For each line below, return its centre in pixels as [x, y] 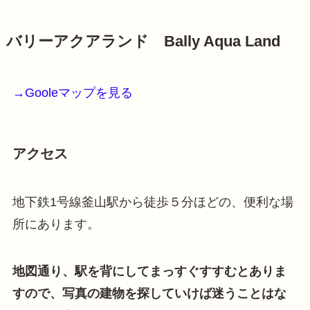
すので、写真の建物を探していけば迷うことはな [149, 293]
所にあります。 [56, 224]
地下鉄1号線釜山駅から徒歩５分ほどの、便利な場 [153, 202]
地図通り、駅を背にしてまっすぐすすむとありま [149, 271]
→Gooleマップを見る [72, 93]
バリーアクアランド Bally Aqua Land [143, 42]
